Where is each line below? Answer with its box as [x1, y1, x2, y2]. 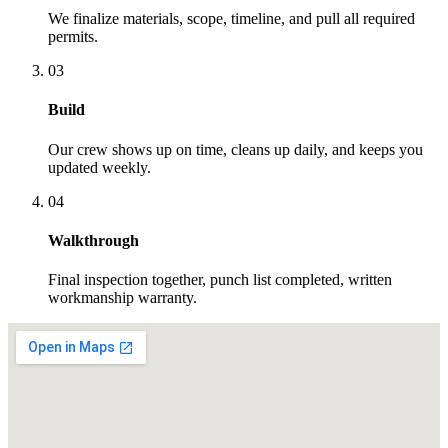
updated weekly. [48, 158, 151, 176]
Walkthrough [48, 231, 139, 249]
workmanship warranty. [48, 289, 197, 307]
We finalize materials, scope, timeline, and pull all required [48, 10, 415, 28]
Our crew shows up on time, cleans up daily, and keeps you [48, 140, 423, 158]
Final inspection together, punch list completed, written [48, 271, 392, 289]
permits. [48, 28, 98, 46]
